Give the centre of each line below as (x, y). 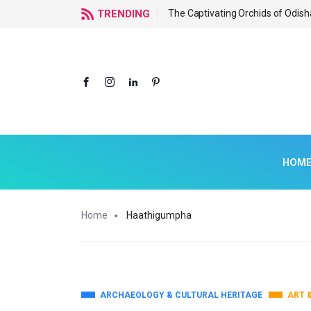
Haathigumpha (159, 215)
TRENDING (124, 14)
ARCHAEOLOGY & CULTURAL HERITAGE (181, 295)
